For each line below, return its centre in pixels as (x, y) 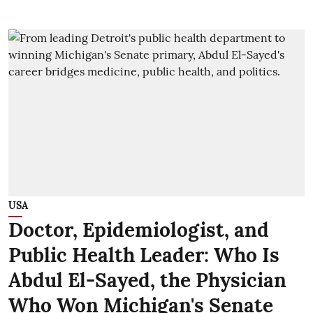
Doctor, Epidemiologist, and (139, 230)
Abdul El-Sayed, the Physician (147, 280)
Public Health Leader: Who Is (144, 255)
